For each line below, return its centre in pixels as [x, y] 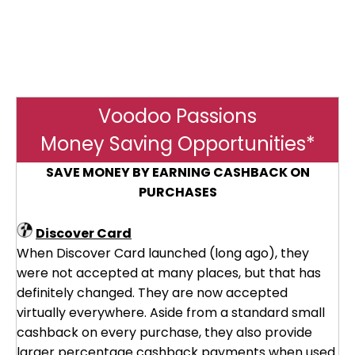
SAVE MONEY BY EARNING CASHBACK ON [177, 172]
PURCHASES [177, 192]
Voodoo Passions [177, 116]
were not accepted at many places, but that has [169, 273]
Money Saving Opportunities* [177, 144]
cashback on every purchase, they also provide [164, 332]
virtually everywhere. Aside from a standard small [171, 313]
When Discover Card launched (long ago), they [163, 253]
